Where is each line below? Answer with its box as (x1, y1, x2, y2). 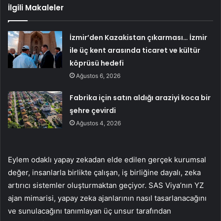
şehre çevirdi (70, 105, 116, 115)
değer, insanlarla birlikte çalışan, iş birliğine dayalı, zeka (8, 167, 201, 177)
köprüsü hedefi (70, 58, 124, 68)
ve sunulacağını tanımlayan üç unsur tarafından (8, 206, 171, 216)
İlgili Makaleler (8, 2, 64, 13)
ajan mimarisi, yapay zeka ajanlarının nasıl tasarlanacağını (8, 193, 207, 203)
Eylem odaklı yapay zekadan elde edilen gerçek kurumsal (8, 154, 206, 164)
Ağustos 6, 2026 (76, 72, 121, 79)
